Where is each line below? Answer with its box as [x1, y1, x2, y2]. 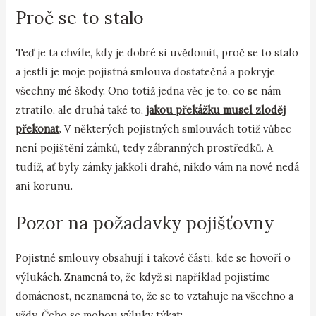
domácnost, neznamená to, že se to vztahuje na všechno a [16, 289, 294, 303]
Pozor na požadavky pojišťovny [16, 212, 274, 235]
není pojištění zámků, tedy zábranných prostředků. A [16, 141, 274, 155]
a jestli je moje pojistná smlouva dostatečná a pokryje [16, 65, 276, 79]
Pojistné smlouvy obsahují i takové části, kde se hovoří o [16, 251, 291, 265]
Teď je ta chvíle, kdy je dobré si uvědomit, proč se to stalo [16, 46, 299, 60]
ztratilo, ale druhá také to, [16, 103, 147, 117]
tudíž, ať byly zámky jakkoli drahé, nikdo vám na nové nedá [16, 160, 300, 174]
